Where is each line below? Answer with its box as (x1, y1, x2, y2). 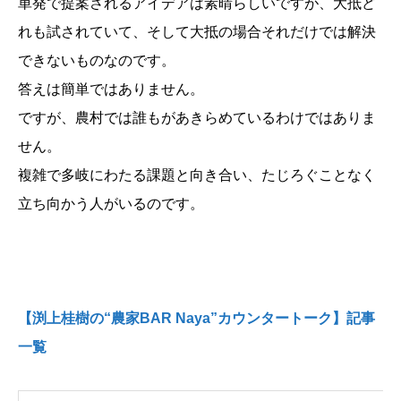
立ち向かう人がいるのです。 (18, 196, 204, 212)
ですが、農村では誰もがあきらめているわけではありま (18, 110, 376, 126)
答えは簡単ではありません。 (18, 81, 204, 98)
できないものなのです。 (18, 53, 175, 69)
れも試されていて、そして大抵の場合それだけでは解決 (18, 24, 376, 40)
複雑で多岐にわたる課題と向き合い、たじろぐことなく (18, 167, 376, 183)
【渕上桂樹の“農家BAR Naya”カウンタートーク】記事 (18, 311, 375, 327)
